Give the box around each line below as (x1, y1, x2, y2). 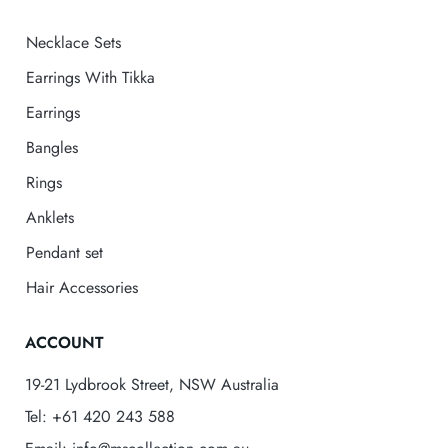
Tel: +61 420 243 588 (25, 404, 175, 428)
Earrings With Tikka (26, 65, 155, 89)
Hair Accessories (26, 275, 138, 299)
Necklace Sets (26, 30, 121, 54)
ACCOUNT (25, 330, 104, 354)
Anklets (26, 205, 74, 229)
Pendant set (26, 240, 103, 264)
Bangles (26, 135, 78, 159)
